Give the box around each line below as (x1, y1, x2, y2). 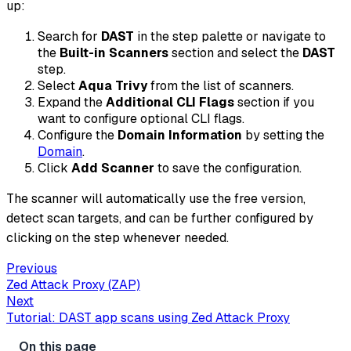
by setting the (242, 127, 324, 143)
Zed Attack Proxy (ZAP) (6, 277, 140, 293)
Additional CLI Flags (106, 94, 234, 110)
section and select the (168, 45, 302, 61)
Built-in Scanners (60, 45, 168, 61)
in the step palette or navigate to (134, 28, 326, 45)
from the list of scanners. (147, 78, 294, 94)
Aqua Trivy (78, 78, 147, 94)
